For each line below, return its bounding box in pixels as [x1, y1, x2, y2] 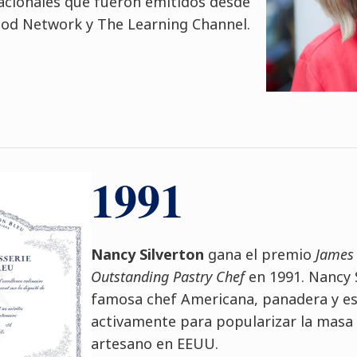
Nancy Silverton [90, 245, 204, 264]
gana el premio [203, 245, 316, 264]
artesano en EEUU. [90, 334, 218, 353]
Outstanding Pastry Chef [90, 267, 245, 286]
